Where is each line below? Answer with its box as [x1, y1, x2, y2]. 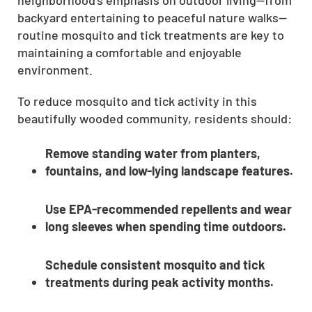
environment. [17, 61, 93, 77]
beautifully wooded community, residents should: [17, 110, 292, 126]
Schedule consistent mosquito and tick [45, 256, 265, 272]
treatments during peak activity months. [45, 274, 274, 290]
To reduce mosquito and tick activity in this [17, 93, 257, 109]
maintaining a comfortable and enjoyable [17, 44, 242, 60]
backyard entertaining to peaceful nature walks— [17, 9, 287, 25]
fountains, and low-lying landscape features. [45, 162, 293, 178]
